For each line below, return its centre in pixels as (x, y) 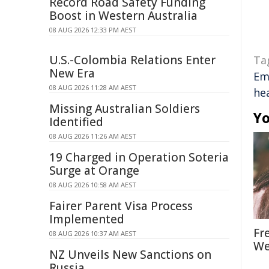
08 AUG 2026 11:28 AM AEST (93, 87)
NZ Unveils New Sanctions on (130, 255)
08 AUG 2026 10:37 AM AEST (93, 233)
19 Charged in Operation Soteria (139, 157)
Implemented (87, 219)
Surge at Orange (94, 171)
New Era (72, 73)
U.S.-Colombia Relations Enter (132, 60)
